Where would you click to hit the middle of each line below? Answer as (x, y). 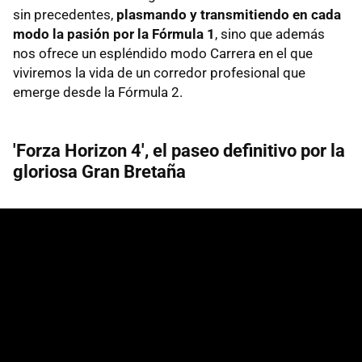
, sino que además (270, 34)
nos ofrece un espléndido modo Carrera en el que (163, 53)
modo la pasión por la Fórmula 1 (114, 34)
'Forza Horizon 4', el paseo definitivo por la (179, 150)
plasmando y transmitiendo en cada (229, 14)
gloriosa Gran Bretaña (99, 171)
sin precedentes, (65, 14)
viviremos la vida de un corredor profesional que (159, 72)
